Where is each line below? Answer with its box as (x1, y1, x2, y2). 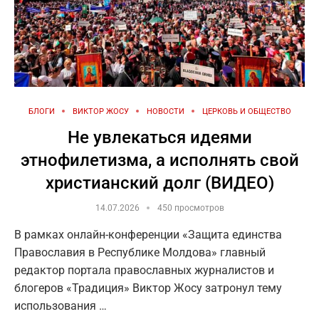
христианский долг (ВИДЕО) (45, 172, 274, 193)
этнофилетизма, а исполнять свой (20, 150, 299, 170)
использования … (14, 298, 107, 313)
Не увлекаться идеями (67, 127, 252, 147)
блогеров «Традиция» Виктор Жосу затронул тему (14, 281, 282, 295)
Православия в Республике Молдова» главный (14, 245, 266, 259)
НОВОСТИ (146, 106, 184, 116)
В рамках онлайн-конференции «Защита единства (14, 227, 282, 241)
